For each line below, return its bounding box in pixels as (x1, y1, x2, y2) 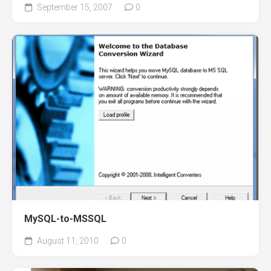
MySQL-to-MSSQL (24, 213, 106, 224)
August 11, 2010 (35, 236, 99, 246)
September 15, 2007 (35, 2, 113, 13)
